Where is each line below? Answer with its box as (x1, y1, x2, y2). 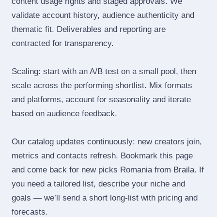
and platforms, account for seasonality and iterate (12, 95, 191, 104)
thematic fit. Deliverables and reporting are (12, 25, 166, 34)
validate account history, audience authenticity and (12, 11, 194, 20)
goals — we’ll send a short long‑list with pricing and (12, 193, 198, 202)
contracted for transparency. (12, 39, 114, 48)
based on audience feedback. (12, 109, 117, 118)
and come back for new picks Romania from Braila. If (12, 165, 204, 174)
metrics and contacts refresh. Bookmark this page (12, 151, 193, 160)
